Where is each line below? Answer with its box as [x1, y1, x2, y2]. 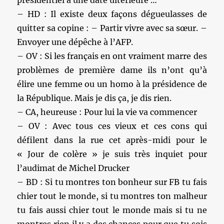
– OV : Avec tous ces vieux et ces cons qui [17, 121, 207, 131]
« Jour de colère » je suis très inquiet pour [17, 149, 207, 159]
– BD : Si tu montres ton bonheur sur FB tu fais [17, 177, 207, 187]
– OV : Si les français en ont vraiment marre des [17, 51, 207, 61]
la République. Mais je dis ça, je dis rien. [17, 93, 172, 103]
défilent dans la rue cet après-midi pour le [17, 135, 207, 145]
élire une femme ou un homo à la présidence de [17, 79, 207, 89]
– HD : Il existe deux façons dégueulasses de [17, 9, 207, 19]
